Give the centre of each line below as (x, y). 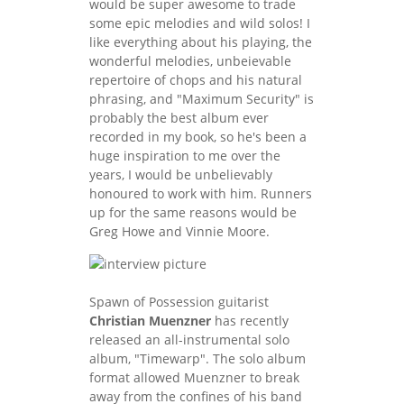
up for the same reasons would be (193, 212)
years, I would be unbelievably (181, 174)
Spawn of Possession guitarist (179, 301)
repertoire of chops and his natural (196, 79)
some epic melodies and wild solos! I (200, 23)
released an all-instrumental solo (189, 339)
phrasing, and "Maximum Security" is (202, 98)
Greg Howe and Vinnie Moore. (179, 231)
